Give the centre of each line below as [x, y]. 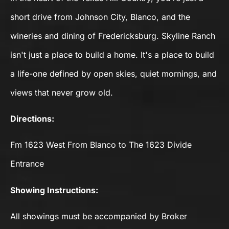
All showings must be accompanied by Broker [99, 216]
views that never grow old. [62, 92]
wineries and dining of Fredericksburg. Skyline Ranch [113, 36]
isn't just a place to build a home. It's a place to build [112, 54]
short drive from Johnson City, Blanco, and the [100, 17]
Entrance [27, 164]
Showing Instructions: [54, 190]
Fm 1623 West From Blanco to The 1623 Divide [101, 145]
